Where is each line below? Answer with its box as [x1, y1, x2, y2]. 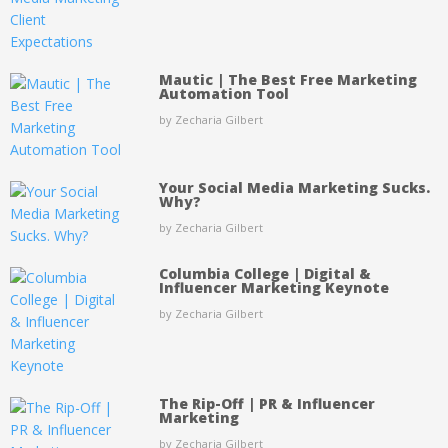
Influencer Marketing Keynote [158, 278, 389, 297]
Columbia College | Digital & [158, 264, 371, 283]
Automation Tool [158, 84, 289, 103]
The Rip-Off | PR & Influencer [158, 394, 375, 413]
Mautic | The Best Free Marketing [158, 70, 417, 89]
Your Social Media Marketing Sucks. [158, 178, 430, 197]
